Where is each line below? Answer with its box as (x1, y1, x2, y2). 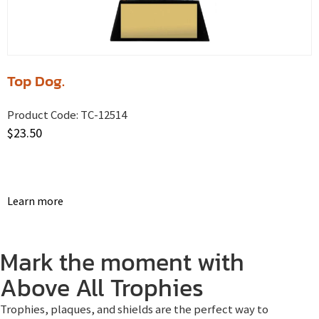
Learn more (7, 193, 63, 208)
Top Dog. (7, 70, 65, 93)
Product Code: (7, 107, 78, 123)
